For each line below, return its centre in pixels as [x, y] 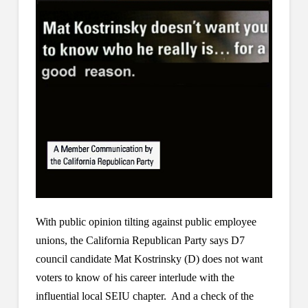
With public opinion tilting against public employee [146, 222]
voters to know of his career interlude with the [135, 278]
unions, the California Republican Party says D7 [140, 241]
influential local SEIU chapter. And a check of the [144, 296]
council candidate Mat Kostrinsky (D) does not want [149, 259]
